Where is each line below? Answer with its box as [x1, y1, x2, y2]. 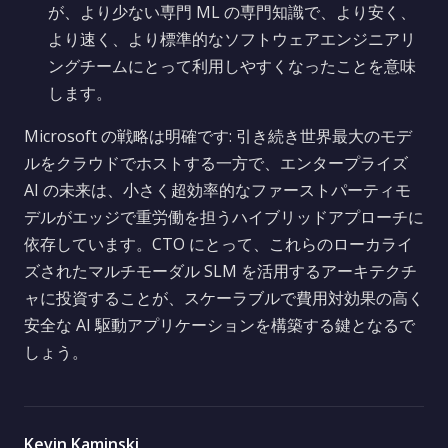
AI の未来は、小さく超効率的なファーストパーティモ [24, 179, 411, 201]
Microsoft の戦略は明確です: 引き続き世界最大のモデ [24, 125, 412, 147]
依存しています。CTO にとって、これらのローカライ [24, 233, 413, 255]
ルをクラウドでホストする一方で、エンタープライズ [24, 152, 408, 174]
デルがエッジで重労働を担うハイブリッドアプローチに [24, 206, 424, 228]
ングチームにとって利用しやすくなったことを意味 [48, 55, 416, 77]
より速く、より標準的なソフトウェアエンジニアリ [48, 28, 416, 50]
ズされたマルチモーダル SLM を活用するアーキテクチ [24, 260, 417, 282]
